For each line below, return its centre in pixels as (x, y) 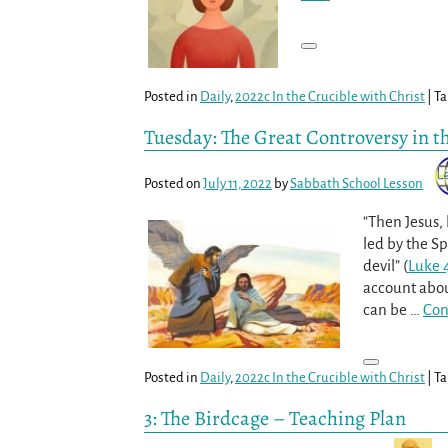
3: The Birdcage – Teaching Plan (275, 418)
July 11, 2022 (237, 183)
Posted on (173, 183)
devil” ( (385, 265)
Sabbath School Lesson (356, 183)
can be (386, 309)
